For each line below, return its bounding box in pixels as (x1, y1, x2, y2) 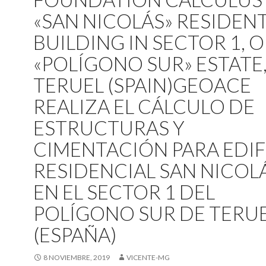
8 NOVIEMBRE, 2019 (43, 253, 110, 262)
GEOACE (173, 73, 251, 97)
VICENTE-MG (126, 253, 170, 262)
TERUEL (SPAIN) (33, 73, 173, 97)
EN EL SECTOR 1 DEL (33, 180, 215, 204)
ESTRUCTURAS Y (33, 116, 185, 140)
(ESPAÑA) (33, 223, 116, 246)
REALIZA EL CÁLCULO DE (33, 94, 255, 118)
